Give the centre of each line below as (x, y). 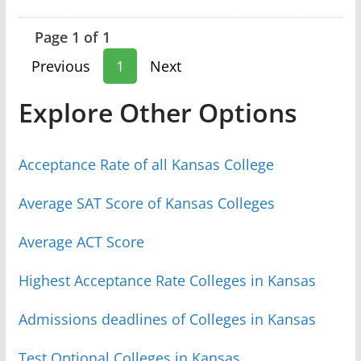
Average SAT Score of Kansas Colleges (146, 203)
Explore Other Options (158, 112)
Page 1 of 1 (72, 37)
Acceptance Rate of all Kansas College (146, 164)
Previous (60, 66)
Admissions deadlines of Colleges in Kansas (167, 319)
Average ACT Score (81, 241)
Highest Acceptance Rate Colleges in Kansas (167, 280)
